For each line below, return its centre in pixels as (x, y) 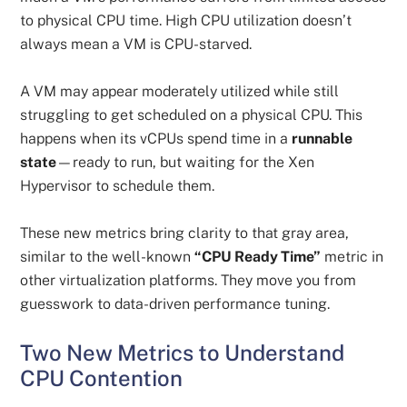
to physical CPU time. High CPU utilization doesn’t (186, 20)
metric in (352, 257)
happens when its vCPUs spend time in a (156, 139)
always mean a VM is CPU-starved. (136, 44)
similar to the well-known (108, 257)
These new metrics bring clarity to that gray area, (185, 233)
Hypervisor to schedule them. (118, 186)
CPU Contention (102, 378)
